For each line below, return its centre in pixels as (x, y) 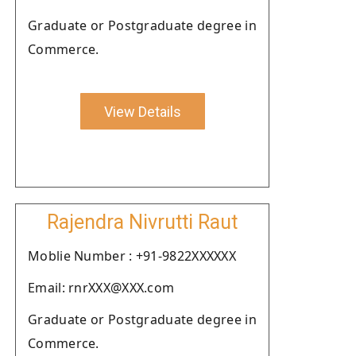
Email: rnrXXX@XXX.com (101, 288)
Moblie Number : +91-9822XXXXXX (132, 256)
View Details (142, 111)
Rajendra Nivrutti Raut (142, 222)
